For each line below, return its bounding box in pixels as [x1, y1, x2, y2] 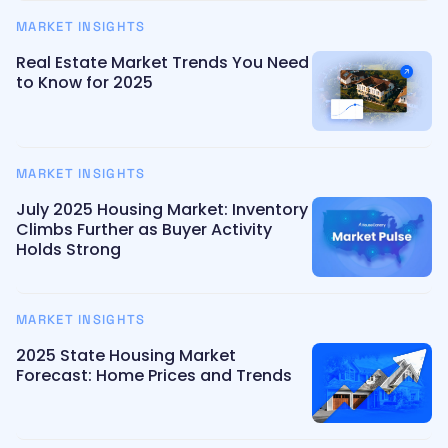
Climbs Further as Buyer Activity [16, 217, 272, 241]
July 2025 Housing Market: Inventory [16, 197, 308, 221]
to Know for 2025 [16, 71, 153, 95]
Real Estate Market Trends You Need [16, 51, 309, 75]
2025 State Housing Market [16, 343, 236, 367]
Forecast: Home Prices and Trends [16, 363, 292, 387]
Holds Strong [16, 237, 121, 261]
